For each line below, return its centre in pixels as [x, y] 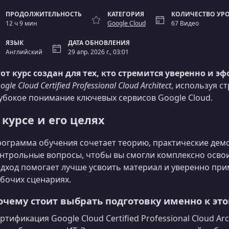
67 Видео [185, 23]
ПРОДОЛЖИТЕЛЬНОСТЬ [44, 14]
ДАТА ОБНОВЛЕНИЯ [99, 43]
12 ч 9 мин [21, 23]
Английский [24, 52]
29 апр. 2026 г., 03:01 [98, 52]
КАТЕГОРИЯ [126, 14]
